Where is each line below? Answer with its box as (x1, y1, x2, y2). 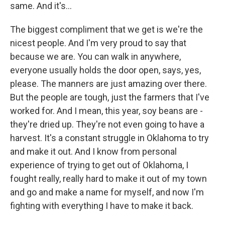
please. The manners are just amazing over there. (10, 78, 207, 89)
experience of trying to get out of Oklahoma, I (10, 160, 188, 170)
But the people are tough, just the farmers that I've (10, 92, 209, 102)
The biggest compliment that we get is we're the (10, 24, 203, 35)
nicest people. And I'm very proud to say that (10, 38, 186, 48)
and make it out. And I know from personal (10, 146, 177, 157)
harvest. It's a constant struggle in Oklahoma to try (10, 133, 209, 143)
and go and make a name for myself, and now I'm (10, 187, 204, 197)
